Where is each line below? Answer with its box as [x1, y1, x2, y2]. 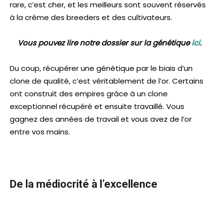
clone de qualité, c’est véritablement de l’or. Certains [10, 76, 203, 87]
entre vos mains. [10, 127, 70, 137]
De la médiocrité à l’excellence [10, 178, 157, 191]
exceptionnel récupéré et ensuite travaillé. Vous [10, 101, 184, 112]
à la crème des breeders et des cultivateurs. [10, 12, 172, 23]
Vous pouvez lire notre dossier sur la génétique [18, 38, 192, 48]
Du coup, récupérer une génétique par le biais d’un [10, 63, 193, 74]
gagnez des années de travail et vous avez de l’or [10, 114, 192, 125]
